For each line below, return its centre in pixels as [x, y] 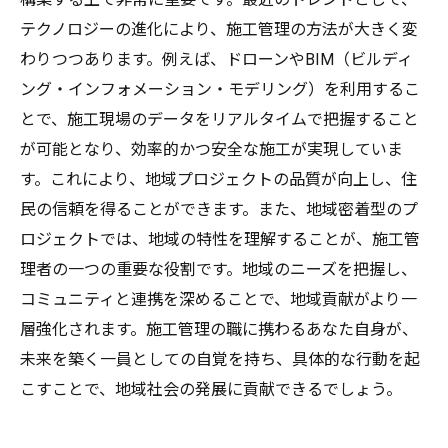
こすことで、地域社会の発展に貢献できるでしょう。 [211, 389]
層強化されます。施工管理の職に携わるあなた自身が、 [219, 329]
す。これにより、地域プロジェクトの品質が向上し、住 [218, 179]
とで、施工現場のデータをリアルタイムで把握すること [219, 119]
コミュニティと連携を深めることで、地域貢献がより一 [218, 299]
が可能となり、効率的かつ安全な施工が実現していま [211, 149]
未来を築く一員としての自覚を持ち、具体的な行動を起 [220, 359]
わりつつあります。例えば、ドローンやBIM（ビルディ [216, 59]
